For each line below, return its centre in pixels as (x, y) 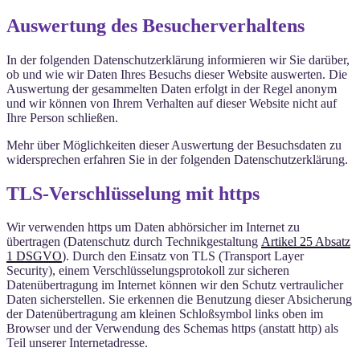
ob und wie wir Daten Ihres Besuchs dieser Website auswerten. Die (177, 74)
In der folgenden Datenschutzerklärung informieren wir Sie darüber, (178, 59)
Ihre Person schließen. (62, 117)
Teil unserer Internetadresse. (77, 343)
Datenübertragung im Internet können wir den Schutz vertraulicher (175, 285)
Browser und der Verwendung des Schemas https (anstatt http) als (172, 329)
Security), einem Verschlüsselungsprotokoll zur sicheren (148, 271)
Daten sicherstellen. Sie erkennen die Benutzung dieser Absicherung (179, 300)
